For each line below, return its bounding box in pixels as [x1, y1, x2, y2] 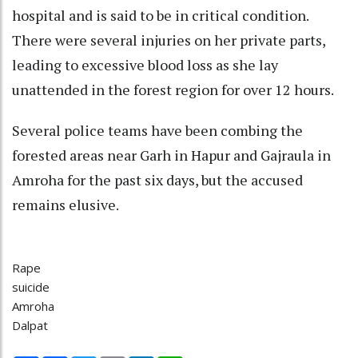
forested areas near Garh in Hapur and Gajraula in [12, 145, 331, 165]
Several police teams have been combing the [12, 121, 303, 141]
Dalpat [12, 317, 48, 334]
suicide [12, 279, 50, 296]
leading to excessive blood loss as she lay [12, 55, 278, 75]
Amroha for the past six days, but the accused [12, 170, 303, 190]
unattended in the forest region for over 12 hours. [12, 80, 334, 100]
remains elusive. [12, 195, 119, 215]
